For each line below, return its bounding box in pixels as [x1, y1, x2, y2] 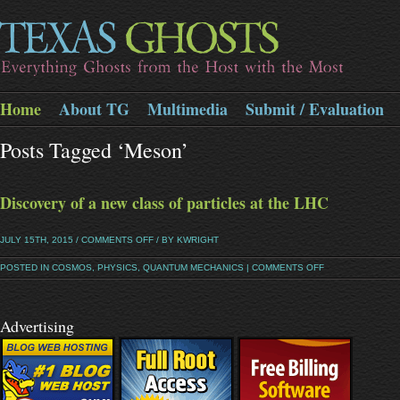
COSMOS [52, 262, 92, 272]
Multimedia [147, 97, 228, 121]
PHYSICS [97, 262, 137, 272]
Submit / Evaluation [246, 97, 384, 121]
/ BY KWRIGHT [154, 235, 219, 245]
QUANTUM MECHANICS [143, 262, 244, 272]
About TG [59, 97, 129, 121]
